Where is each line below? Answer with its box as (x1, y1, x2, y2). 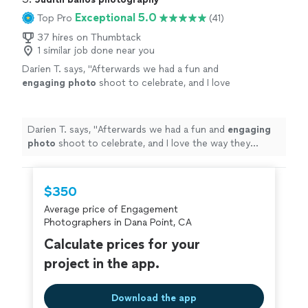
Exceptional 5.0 (75, 11, 157, 25)
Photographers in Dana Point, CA (44, 217, 192, 229)
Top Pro (37, 12, 72, 24)
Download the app (111, 291, 197, 304)
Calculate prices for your (44, 236, 200, 253)
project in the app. (44, 255, 159, 272)
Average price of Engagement (44, 203, 178, 216)
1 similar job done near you (37, 45, 155, 57)
